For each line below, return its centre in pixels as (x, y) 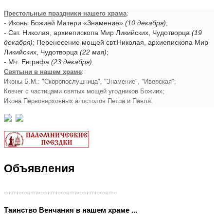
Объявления (39, 168)
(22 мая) (93, 52)
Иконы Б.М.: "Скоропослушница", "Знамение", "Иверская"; (90, 81)
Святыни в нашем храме (43, 72)
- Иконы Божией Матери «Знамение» (64, 23)
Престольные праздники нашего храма (65, 13)
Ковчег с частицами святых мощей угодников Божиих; (84, 91)
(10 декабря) (145, 23)
